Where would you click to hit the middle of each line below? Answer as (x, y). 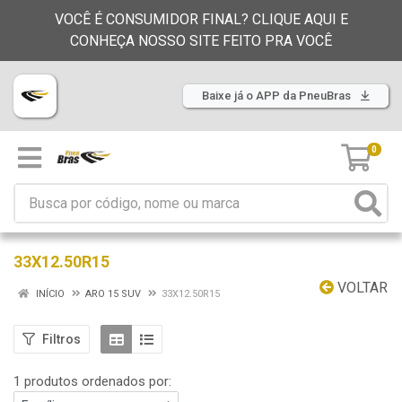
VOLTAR (361, 288)
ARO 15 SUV (113, 294)
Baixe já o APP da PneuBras (278, 96)
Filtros (61, 339)
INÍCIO (49, 294)
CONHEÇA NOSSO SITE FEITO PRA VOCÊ (201, 41)
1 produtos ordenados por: (92, 381)
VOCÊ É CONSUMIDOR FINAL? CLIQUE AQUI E (201, 19)
